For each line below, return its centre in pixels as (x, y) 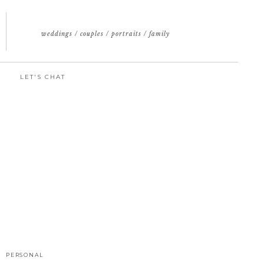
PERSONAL (25, 255)
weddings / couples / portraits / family (105, 34)
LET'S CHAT (43, 77)
